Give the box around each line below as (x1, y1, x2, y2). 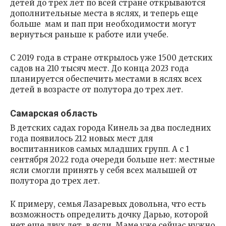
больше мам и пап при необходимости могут (10, 19, 196, 29)
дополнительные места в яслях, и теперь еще (10, 8, 198, 18)
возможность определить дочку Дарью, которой (10, 209, 208, 219)
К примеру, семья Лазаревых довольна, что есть (10, 199, 206, 209)
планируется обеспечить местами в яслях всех (10, 74, 202, 84)
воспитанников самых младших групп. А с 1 (10, 144, 189, 154)
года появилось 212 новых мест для (10, 133, 153, 143)
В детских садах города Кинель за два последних (10, 123, 211, 133)
